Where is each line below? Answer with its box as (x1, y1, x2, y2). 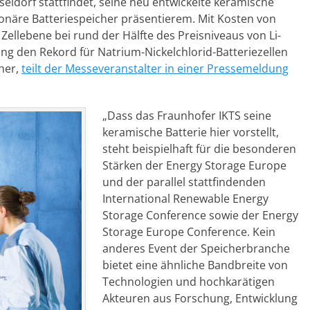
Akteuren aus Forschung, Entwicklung (102, 291, 298, 306)
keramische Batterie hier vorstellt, (102, 125, 279, 140)
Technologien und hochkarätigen (102, 274, 275, 289)
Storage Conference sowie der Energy (102, 208, 298, 223)
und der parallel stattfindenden (102, 174, 266, 190)
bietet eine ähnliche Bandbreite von (102, 257, 288, 273)
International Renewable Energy (102, 191, 268, 206)
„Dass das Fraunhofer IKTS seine (102, 108, 271, 123)
